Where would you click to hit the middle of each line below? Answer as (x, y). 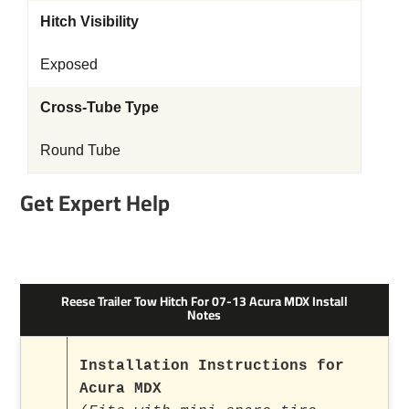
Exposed (69, 64)
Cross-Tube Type (100, 107)
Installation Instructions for (212, 366)
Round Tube (80, 150)
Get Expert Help (95, 203)
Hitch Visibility (89, 21)
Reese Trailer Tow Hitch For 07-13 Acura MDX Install (204, 301)
